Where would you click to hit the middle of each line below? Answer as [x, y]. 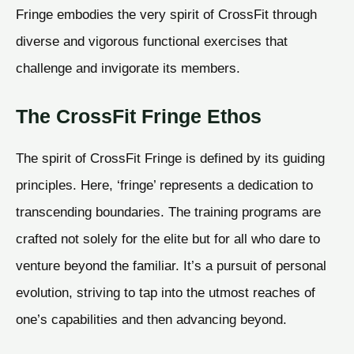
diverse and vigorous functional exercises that [152, 41]
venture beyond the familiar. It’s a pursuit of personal [171, 265]
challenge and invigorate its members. [128, 68]
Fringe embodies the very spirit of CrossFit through [166, 15]
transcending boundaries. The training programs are [168, 211]
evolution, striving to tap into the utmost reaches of [166, 292]
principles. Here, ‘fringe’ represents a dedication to [164, 185]
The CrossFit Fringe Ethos [139, 116]
